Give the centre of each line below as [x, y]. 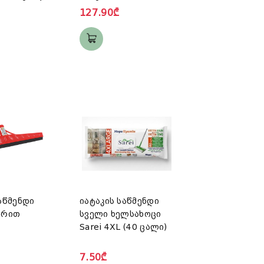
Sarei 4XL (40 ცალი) [123, 227]
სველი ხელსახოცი [121, 214]
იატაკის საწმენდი [119, 201]
